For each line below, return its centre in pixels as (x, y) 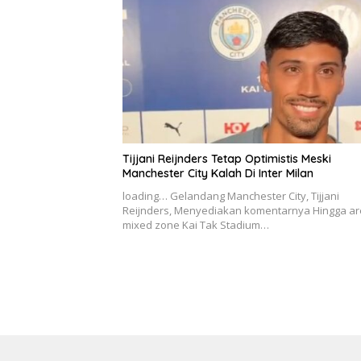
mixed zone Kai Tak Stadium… (196, 225)
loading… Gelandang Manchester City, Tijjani (231, 196)
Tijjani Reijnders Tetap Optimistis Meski (227, 159)
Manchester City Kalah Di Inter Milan (218, 174)
